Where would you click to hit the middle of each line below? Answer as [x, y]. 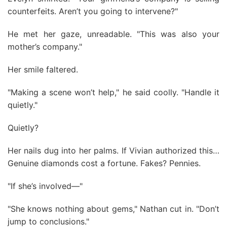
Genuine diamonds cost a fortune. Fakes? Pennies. [104, 163]
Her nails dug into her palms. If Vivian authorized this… [113, 150]
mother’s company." [45, 47]
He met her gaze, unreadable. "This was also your [113, 34]
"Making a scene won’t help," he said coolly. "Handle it [113, 92]
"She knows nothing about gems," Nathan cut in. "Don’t [113, 209]
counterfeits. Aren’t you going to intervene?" [93, 11]
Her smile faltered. [43, 69]
